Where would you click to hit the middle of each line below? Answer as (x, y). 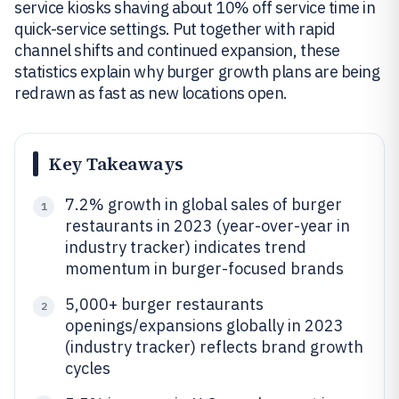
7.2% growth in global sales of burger (204, 204)
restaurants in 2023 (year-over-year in (208, 226)
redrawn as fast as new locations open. (151, 93)
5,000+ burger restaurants (164, 304)
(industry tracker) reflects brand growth (214, 347)
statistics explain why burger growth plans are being (197, 72)
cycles (88, 368)
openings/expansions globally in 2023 (204, 326)
